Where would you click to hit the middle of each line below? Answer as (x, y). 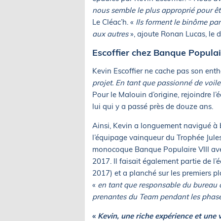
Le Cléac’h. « (114, 22)
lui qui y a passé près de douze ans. (153, 106)
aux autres (110, 34)
